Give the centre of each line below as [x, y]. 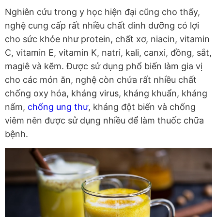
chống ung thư [58, 107]
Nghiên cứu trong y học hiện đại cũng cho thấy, [102, 12]
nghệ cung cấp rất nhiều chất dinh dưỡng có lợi [102, 26]
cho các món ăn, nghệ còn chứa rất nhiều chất [101, 80]
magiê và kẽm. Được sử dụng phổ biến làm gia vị [104, 66]
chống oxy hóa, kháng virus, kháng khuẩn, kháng [106, 93]
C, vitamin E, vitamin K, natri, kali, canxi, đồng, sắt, [108, 53]
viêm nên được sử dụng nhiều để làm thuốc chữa [104, 121]
